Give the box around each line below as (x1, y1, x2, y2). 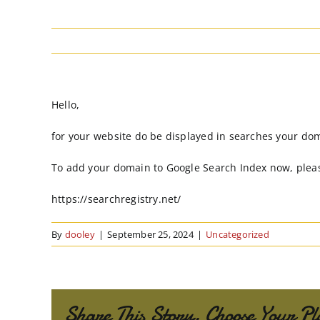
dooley (64, 228, 95, 241)
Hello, (51, 98, 80, 111)
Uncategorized (206, 228, 269, 241)
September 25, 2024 (107, 228, 194, 241)
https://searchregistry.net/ (51, 192, 181, 206)
